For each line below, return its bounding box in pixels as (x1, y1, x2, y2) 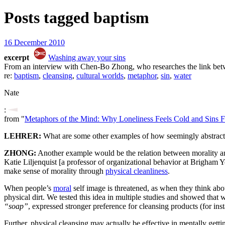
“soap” (4, 201, 28, 210)
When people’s (4, 183, 53, 192)
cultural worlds (76, 71, 124, 80)
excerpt (4, 53, 31, 62)
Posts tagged (4, 9, 93, 27)
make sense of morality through (4, 166, 105, 175)
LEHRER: (4, 131, 41, 140)
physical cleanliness (105, 166, 168, 175)
